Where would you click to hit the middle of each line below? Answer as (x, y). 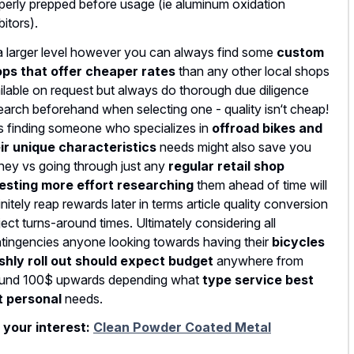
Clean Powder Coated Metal (182, 328)
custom (300, 52)
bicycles (298, 241)
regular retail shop (226, 166)
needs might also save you (234, 147)
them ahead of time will (260, 185)
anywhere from (258, 260)
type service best (258, 279)
